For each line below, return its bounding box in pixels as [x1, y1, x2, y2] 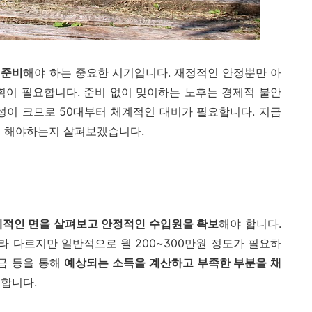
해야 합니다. [219, 217, 282, 231]
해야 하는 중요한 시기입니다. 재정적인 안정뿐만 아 [23, 65, 282, 79]
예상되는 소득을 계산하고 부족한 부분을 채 [64, 256, 281, 270]
